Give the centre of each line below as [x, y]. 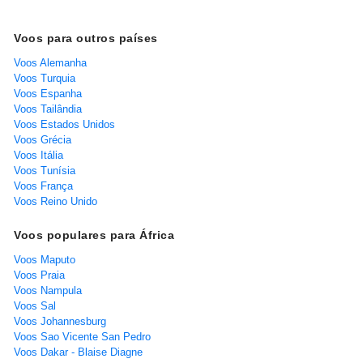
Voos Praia [39, 275]
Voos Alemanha [50, 62]
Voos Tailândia [48, 109]
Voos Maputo [45, 259]
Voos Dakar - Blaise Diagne [78, 352]
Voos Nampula [48, 290]
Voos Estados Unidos [64, 124]
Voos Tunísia [45, 170]
